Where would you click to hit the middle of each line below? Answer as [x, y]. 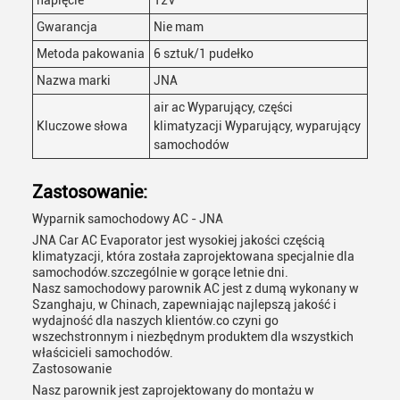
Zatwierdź [200, 151]
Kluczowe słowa [82, 126]
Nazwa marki [74, 80]
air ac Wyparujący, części [223, 107]
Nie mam [179, 27]
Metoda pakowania [91, 54]
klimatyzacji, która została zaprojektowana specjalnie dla [193, 256]
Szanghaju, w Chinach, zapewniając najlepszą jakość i [184, 304]
